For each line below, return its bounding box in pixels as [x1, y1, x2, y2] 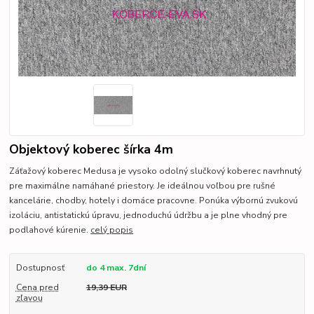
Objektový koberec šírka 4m [9, 141, 174, 158]
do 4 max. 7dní [86, 262, 146, 274]
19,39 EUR [86, 282, 127, 294]
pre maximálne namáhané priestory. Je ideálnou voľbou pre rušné [9, 180, 276, 192]
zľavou [15, 292, 43, 304]
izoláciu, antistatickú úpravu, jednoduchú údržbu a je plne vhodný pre [9, 210, 288, 221]
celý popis [90, 224, 134, 236]
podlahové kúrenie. [9, 224, 91, 236]
